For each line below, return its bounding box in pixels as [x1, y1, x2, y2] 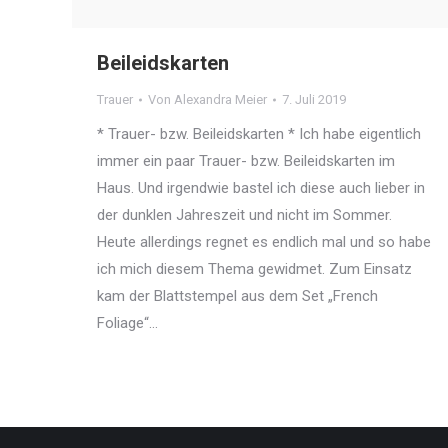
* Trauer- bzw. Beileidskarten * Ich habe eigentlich [97, 125, 421, 144]
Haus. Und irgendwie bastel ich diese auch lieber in [97, 179, 425, 198]
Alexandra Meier [174, 92, 267, 108]
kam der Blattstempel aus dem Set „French [97, 287, 378, 306]
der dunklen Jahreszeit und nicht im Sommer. [97, 206, 392, 225]
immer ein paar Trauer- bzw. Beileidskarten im [97, 152, 395, 171]
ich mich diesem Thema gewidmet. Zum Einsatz [97, 260, 412, 279]
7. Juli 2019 [282, 92, 346, 108]
